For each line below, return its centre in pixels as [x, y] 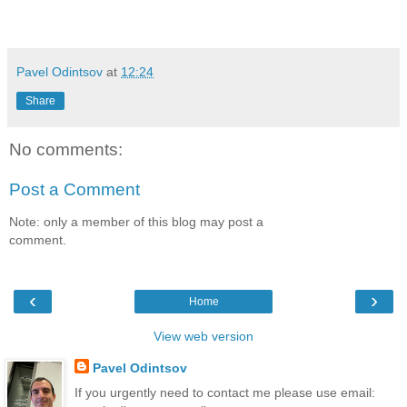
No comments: [66, 150]
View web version [203, 336]
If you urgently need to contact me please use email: [224, 392]
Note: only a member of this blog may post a [136, 222]
